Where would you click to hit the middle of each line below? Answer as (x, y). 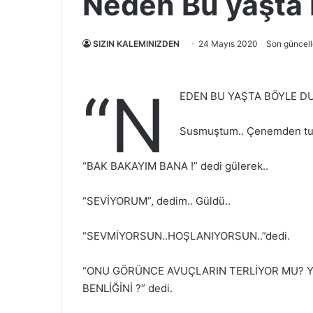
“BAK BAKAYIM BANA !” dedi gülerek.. (175, 166)
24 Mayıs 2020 (228, 44)
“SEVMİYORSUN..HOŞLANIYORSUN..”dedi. (186, 236)
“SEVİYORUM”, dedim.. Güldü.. (156, 201)
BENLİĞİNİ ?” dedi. (128, 288)
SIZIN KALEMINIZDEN (136, 44)
